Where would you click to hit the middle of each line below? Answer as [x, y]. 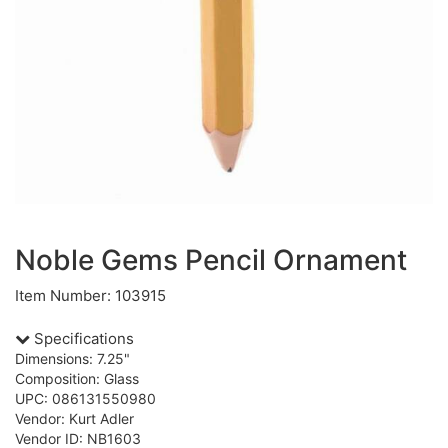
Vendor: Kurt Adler [74, 418]
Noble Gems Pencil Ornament [211, 260]
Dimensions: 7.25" [72, 358]
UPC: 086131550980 [85, 398]
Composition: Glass [77, 378]
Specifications [82, 338]
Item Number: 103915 [90, 295]
